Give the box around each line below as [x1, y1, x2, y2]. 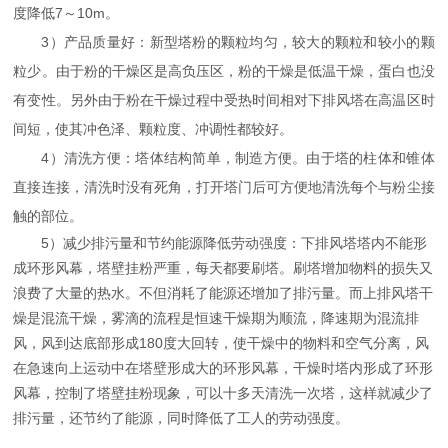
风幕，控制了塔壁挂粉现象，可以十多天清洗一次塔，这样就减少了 [13, 386, 434, 402]
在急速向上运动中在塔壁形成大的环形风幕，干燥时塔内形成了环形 [13, 361, 434, 377]
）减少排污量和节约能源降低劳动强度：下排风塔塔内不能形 [49, 236, 428, 252]
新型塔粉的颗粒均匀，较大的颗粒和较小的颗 [149, 34, 435, 51]
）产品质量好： [49, 35, 150, 51]
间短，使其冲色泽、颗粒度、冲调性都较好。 [13, 121, 294, 138]
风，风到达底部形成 [13, 336, 140, 352]
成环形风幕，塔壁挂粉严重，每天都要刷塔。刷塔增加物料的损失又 [13, 261, 434, 277]
